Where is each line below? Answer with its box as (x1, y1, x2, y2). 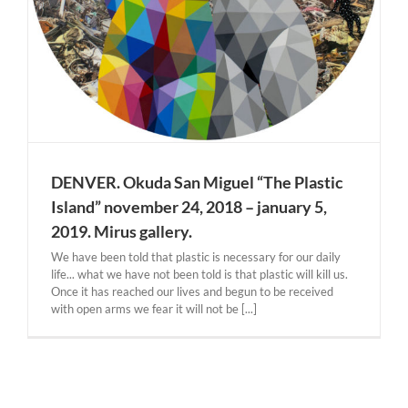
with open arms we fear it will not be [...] (51, 301, 257, 316)
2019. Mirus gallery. (51, 221, 192, 241)
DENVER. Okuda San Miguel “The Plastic (51, 172, 343, 192)
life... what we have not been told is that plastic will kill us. (51, 267, 348, 281)
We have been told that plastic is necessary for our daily (51, 250, 341, 264)
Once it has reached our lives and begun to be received (51, 284, 333, 299)
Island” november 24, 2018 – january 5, (51, 197, 327, 217)
